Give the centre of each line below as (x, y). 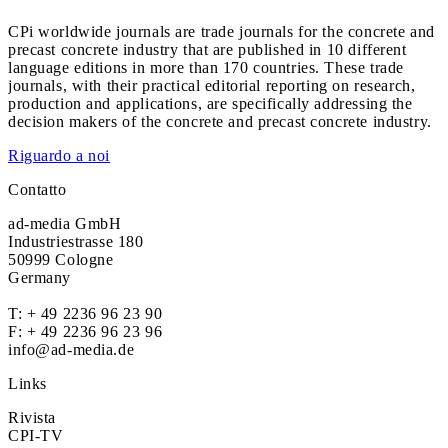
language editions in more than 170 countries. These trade (206, 67)
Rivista (32, 417)
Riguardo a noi (59, 155)
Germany (40, 277)
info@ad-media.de (71, 349)
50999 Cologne (61, 259)
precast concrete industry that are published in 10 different (207, 49)
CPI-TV (36, 435)
